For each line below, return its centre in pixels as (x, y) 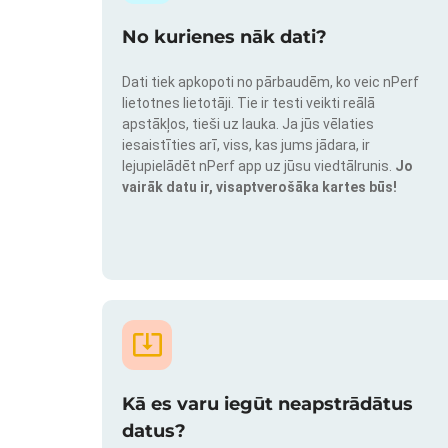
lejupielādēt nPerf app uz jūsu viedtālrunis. (258, 166)
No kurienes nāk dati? (224, 37)
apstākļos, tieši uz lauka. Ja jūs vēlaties (248, 124)
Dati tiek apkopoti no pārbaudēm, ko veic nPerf (270, 82)
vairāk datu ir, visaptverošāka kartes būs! (259, 187)
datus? (154, 430)
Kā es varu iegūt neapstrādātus (267, 403)
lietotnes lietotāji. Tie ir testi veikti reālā (248, 103)
